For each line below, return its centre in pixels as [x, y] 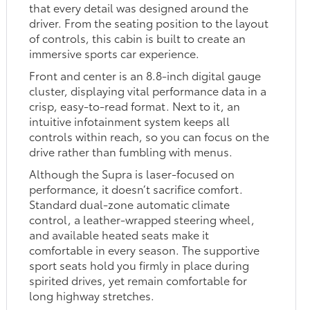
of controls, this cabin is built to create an [138, 38]
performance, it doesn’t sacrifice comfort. [136, 189]
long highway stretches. [92, 295]
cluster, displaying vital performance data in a [148, 91]
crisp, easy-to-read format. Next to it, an [135, 106]
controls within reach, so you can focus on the [149, 136]
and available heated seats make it [119, 235]
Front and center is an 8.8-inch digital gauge [145, 75]
